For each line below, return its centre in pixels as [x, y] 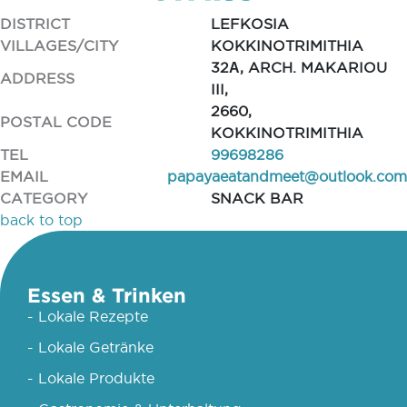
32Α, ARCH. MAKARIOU [298, 67]
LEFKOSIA [249, 24]
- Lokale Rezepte [88, 316]
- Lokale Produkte [91, 378]
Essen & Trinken [107, 295]
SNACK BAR [257, 198]
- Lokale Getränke [90, 347]
